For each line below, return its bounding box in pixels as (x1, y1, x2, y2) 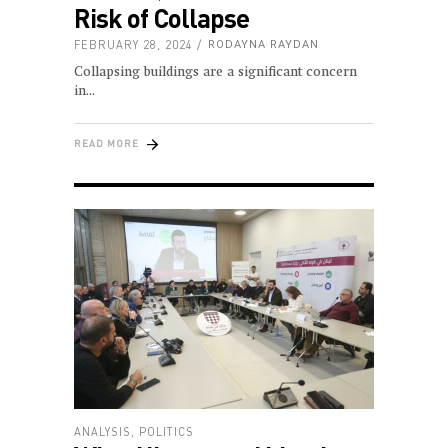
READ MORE (74, 137, 139, 149)
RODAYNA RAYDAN (208, 37, 319, 51)
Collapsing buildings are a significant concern (74, 65, 357, 79)
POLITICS (139, 424, 194, 438)
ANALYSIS (74, 424, 131, 438)
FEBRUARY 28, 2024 (74, 37, 193, 51)
